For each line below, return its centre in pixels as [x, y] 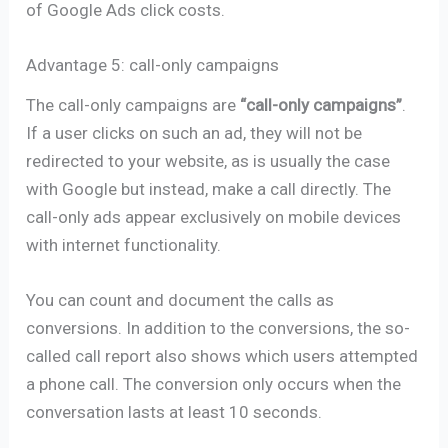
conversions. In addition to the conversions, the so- [218, 328]
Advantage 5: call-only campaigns [153, 65]
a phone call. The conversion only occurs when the [214, 384]
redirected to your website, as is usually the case [208, 160]
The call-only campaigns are [133, 104]
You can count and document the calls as [180, 300]
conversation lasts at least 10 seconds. [174, 412]
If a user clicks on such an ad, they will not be [194, 132]
